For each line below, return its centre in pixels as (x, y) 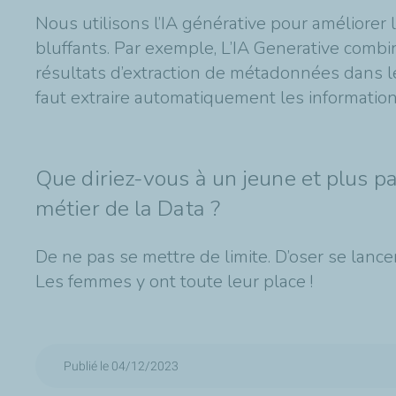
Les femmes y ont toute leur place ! (174, 281)
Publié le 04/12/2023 (121, 366)
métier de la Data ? (128, 208)
